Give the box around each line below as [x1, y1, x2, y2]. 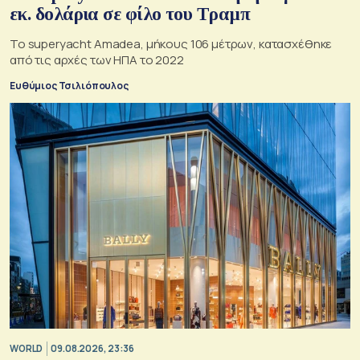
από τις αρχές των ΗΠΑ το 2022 [10, 51, 184, 69]
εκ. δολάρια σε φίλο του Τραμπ [10, 4, 251, 25]
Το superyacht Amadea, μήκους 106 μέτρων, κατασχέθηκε [10, 35, 333, 53]
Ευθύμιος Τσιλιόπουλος [10, 79, 129, 93]
